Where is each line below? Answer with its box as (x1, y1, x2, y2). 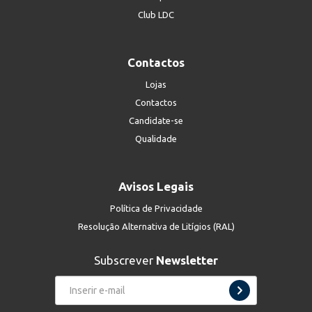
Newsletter (156, 253, 218, 267)
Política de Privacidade (109, 203, 203, 213)
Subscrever (94, 253, 156, 267)
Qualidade (135, 134, 177, 143)
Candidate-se (129, 116, 183, 125)
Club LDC (138, 10, 174, 19)
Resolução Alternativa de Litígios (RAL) (77, 221, 235, 231)
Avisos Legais (118, 180, 194, 193)
